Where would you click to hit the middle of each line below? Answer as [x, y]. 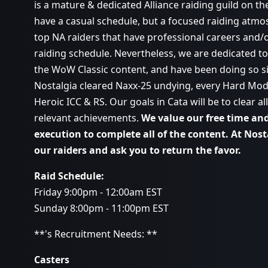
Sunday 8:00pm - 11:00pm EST [101, 208]
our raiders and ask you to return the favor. [138, 150]
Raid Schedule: [69, 176]
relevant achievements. [88, 118]
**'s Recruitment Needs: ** [96, 234]
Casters [52, 260]
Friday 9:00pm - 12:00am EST [98, 192]
